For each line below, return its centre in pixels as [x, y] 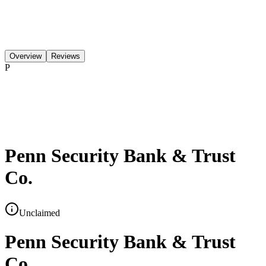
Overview [26, 56]
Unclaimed [39, 213]
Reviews [66, 56]
